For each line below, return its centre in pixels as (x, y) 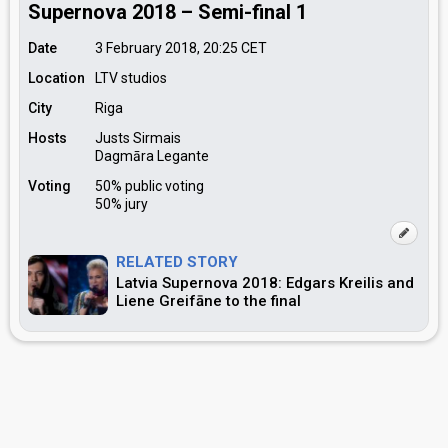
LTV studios (131, 78)
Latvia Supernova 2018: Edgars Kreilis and (265, 283)
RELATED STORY (177, 262)
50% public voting (149, 186)
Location (56, 78)
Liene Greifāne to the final (208, 301)
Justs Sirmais (138, 138)
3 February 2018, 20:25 (166, 48)
